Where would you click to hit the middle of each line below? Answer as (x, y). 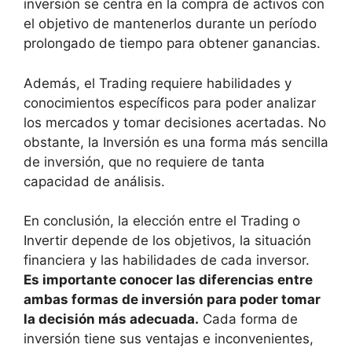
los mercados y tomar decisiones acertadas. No (175, 122)
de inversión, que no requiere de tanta (144, 161)
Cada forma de (248, 319)
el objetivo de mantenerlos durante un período (170, 24)
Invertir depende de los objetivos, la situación (167, 240)
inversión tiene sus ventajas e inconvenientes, (169, 339)
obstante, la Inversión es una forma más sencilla (176, 142)
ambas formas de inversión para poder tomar (172, 299)
